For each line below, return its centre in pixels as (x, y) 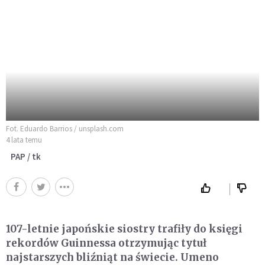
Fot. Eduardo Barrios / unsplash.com (65, 129)
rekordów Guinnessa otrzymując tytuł (106, 243)
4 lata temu (24, 140)
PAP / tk (26, 157)
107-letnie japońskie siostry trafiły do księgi (124, 229)
